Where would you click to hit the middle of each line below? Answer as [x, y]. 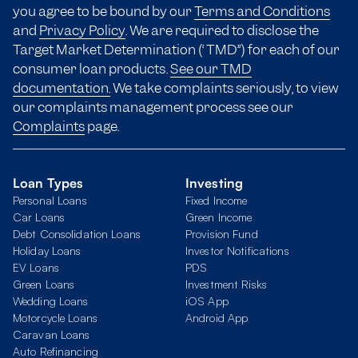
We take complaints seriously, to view [225, 88]
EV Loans [36, 267]
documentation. [62, 88]
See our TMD [211, 69]
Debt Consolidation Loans [77, 234]
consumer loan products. [91, 69]
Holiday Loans [47, 251]
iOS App [207, 301]
